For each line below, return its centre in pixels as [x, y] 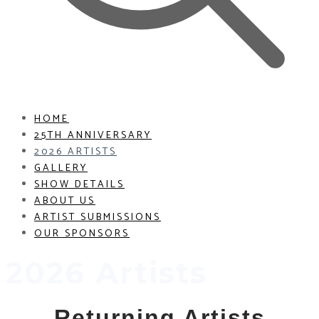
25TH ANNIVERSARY [93, 136]
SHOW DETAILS [79, 185]
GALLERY [61, 168]
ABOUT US [65, 201]
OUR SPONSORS [82, 234]
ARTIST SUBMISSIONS [98, 218]
